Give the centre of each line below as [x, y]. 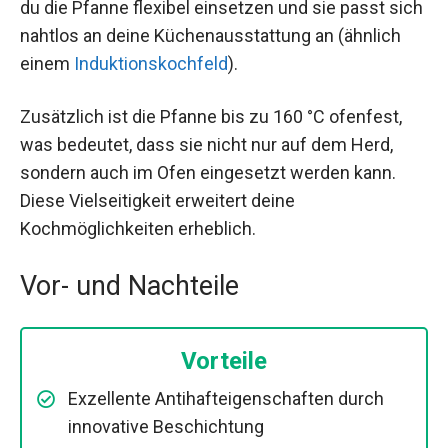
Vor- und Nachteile [129, 285]
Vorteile [224, 360]
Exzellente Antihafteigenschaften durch [226, 398]
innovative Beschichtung [166, 426]
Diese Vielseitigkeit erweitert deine [157, 200]
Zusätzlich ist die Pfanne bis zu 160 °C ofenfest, [211, 116]
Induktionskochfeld [151, 63]
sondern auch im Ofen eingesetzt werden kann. [208, 172]
